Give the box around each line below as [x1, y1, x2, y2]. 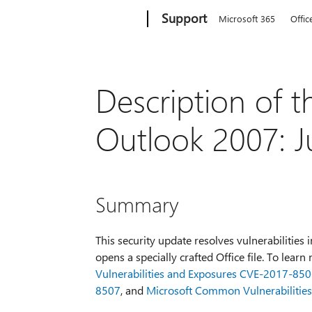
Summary [95, 190, 179, 219]
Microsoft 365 [219, 13, 276, 24]
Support [162, 10, 208, 26]
